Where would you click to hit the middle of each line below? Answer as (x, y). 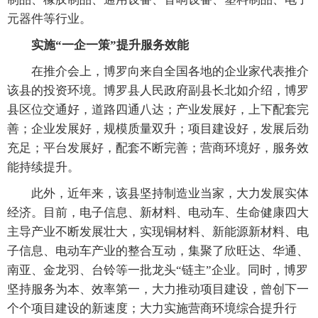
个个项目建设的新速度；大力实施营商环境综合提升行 (152, 308)
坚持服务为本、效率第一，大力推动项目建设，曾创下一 (158, 289)
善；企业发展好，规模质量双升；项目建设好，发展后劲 (158, 128)
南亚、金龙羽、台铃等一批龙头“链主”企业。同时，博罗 (158, 270)
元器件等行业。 (49, 18)
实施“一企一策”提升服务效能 (110, 45)
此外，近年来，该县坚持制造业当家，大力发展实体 (158, 193)
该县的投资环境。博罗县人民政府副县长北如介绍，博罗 (158, 90)
